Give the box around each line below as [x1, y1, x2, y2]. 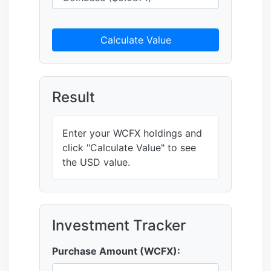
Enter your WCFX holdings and [62, 127, 202, 140]
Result [52, 88, 95, 106]
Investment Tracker [52, 217, 186, 235]
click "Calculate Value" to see [62, 142, 196, 154]
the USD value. [62, 156, 130, 169]
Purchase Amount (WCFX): [52, 245, 180, 258]
